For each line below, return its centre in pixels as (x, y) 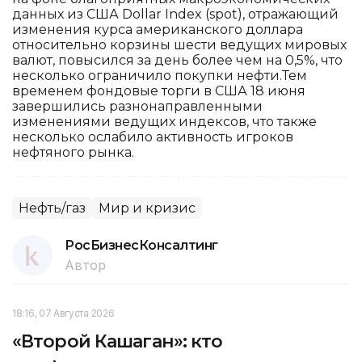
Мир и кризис (147, 208)
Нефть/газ (52, 208)
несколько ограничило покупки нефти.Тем (160, 75)
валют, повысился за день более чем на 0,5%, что (177, 60)
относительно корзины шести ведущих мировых (179, 44)
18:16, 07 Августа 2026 (63, 313)
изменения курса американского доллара (158, 29)
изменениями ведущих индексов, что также (164, 121)
